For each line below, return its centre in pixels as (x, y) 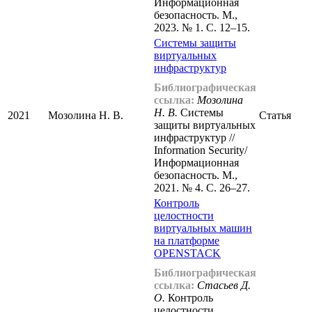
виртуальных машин (203, 228)
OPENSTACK (187, 253)
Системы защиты (195, 43)
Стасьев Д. (224, 286)
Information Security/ (201, 150)
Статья (275, 116)
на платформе (187, 241)
